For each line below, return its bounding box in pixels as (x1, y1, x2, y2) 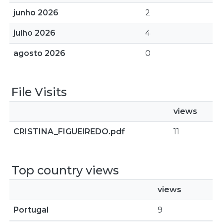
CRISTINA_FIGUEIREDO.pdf (13, 127, 125, 136)
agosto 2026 (13, 49, 65, 58)
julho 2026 (13, 28, 55, 38)
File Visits (11, 85, 67, 99)
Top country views (11, 163, 119, 177)
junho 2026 (13, 8, 58, 17)
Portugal (13, 205, 49, 215)
